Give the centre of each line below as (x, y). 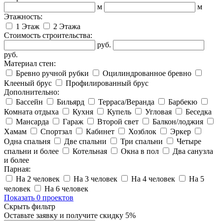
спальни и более (32, 151)
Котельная (90, 151)
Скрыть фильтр (30, 207)
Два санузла (192, 151)
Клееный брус (29, 83)
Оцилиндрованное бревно (147, 74)
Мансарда (32, 122)
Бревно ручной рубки (52, 74)
